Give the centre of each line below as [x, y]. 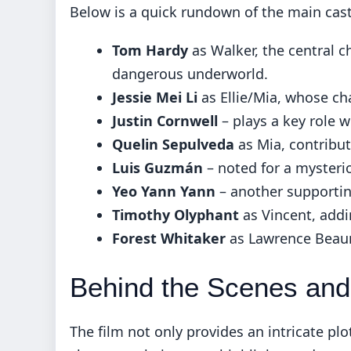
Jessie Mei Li [155, 97]
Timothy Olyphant [175, 214]
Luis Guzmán [157, 167]
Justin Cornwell [165, 120]
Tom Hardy [150, 50]
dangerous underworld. [190, 73]
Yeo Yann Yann [164, 191]
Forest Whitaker [169, 238]
